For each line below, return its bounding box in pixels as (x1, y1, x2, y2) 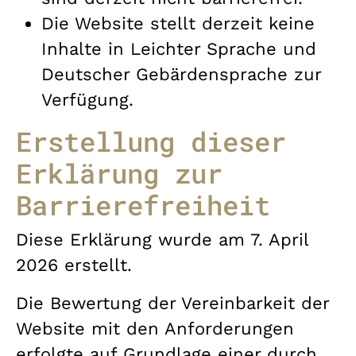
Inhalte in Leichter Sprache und (41, 38, 316, 59)
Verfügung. (41, 89, 133, 110)
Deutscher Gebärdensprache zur (41, 64, 321, 84)
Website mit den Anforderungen (16, 318, 294, 339)
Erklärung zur (16, 154, 222, 191)
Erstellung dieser (16, 122, 286, 159)
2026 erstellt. (16, 254, 132, 275)
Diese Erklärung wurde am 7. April (16, 229, 308, 250)
